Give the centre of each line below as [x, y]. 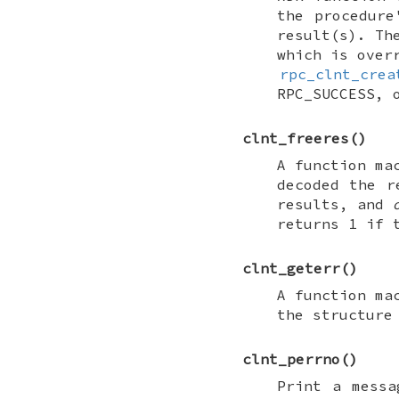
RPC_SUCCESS [326, 94]
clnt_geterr [291, 269]
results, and [335, 204]
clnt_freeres [296, 138]
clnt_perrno [291, 359]
